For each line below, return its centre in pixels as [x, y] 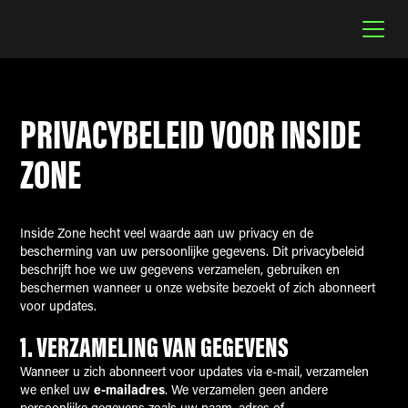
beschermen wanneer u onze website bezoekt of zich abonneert [198, 289]
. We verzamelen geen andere [247, 391]
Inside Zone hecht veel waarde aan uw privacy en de [167, 235]
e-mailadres [130, 391]
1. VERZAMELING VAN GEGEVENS [155, 350]
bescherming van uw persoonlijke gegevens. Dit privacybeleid [193, 253]
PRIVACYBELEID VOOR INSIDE [191, 138]
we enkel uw [57, 391]
